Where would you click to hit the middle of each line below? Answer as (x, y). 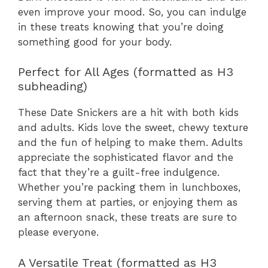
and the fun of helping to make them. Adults (130, 143)
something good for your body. (95, 42)
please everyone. (58, 232)
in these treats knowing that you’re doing (121, 27)
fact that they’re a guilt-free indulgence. (119, 173)
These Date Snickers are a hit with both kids (128, 113)
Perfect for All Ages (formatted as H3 (126, 72)
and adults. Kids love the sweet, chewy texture (133, 128)
